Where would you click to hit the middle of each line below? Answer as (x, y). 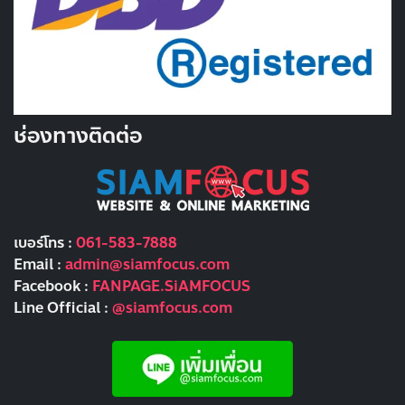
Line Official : (63, 307)
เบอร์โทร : (45, 242)
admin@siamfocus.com (147, 264)
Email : (39, 264)
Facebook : (53, 286)
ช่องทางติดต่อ (78, 136)
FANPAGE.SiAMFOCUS (171, 286)
